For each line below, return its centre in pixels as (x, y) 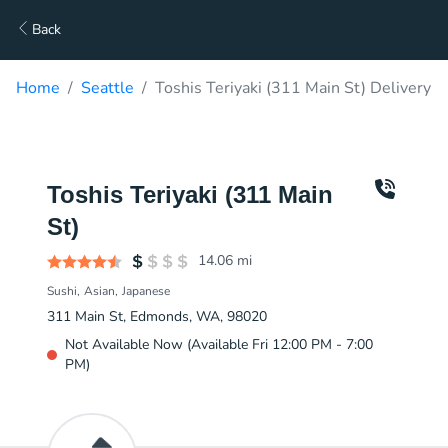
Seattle (107, 88)
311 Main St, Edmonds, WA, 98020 (157, 316)
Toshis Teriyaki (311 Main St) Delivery (293, 88)
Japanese (146, 291)
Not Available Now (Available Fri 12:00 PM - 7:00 (219, 344)
